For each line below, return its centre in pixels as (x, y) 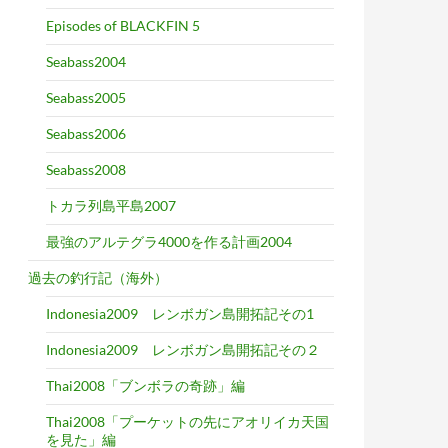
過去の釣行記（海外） (98, 277)
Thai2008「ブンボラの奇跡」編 (145, 385)
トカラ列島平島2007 (111, 205)
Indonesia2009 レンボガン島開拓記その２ (183, 349)
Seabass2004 (86, 61)
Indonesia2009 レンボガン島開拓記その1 (180, 313)
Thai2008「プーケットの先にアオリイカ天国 (187, 421)
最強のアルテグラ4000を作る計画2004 (169, 241)
